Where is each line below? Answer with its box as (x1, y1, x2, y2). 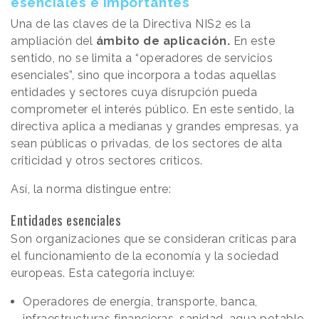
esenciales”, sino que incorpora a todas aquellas (11, 68, 276, 83)
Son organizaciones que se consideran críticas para (11, 232, 296, 246)
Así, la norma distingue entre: (11, 182, 171, 197)
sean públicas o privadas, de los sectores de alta (11, 137, 283, 151)
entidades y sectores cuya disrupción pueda (11, 85, 257, 100)
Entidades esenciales (11, 209, 121, 230)
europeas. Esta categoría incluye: (11, 266, 195, 281)
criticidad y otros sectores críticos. (11, 154, 206, 168)
